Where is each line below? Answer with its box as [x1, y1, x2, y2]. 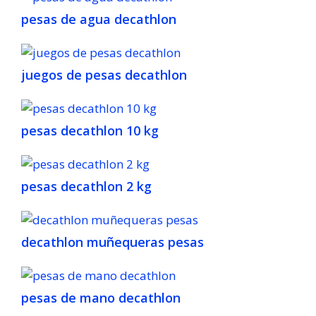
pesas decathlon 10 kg [21, 122, 159, 140]
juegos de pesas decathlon [21, 66, 187, 84]
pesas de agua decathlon [21, 11, 176, 28]
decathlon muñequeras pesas [21, 233, 204, 251]
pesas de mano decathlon [21, 289, 181, 307]
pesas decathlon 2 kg [21, 178, 152, 195]
